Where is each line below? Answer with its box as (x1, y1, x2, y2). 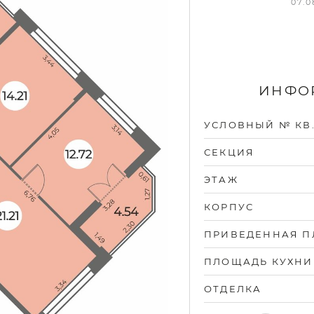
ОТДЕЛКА (204, 283, 262, 294)
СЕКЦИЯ (204, 146, 255, 158)
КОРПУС (204, 201, 254, 212)
